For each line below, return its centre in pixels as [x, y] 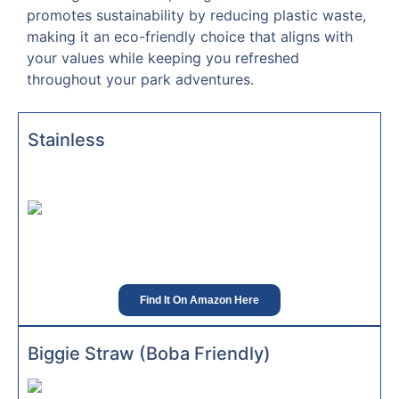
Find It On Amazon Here [199, 301]
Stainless [66, 139]
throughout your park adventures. [140, 80]
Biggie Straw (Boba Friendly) [149, 354]
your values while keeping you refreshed [163, 58]
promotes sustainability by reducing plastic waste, [196, 16]
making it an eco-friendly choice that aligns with [190, 37]
